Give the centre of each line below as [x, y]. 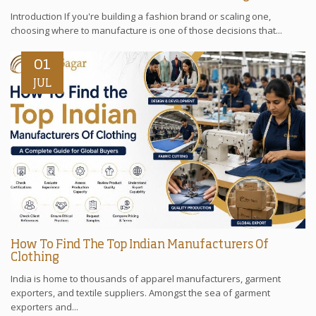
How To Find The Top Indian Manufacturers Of [140, 245]
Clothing [35, 257]
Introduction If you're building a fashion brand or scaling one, [141, 16]
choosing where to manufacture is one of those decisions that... [146, 30]
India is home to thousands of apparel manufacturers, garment [146, 278]
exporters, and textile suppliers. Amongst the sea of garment [140, 292]
